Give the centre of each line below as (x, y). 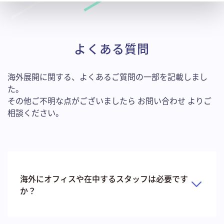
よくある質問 (112, 48)
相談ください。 (35, 112)
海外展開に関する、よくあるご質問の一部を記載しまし (107, 76)
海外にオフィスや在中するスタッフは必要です (104, 178)
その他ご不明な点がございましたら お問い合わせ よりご (109, 100)
